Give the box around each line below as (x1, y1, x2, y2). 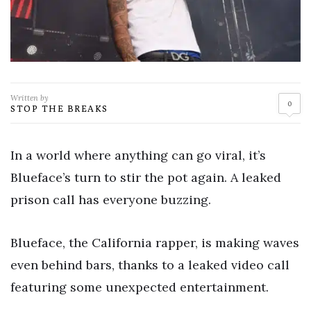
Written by (10, 93, 49, 103)
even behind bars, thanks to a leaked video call (10, 256, 289, 273)
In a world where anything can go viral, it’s (10, 147, 266, 164)
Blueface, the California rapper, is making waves (10, 234, 299, 251)
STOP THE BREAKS (10, 103, 108, 115)
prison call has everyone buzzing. (10, 192, 211, 208)
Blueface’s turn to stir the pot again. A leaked (10, 169, 281, 186)
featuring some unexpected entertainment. (10, 278, 269, 295)
